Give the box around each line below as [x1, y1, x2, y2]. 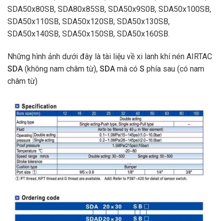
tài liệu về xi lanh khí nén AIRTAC [103, 52, 212, 62]
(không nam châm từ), [23, 64, 100, 74]
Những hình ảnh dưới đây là [7, 52, 103, 62]
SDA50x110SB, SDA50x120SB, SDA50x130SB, [7, 17, 170, 27]
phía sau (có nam [147, 64, 204, 74]
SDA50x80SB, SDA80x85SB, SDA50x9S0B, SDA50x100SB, [7, 4, 211, 14]
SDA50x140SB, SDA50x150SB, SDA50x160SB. [7, 29, 170, 39]
